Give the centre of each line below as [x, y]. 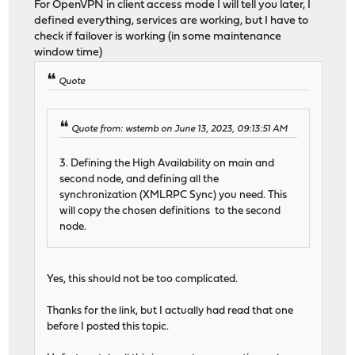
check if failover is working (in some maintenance [158, 37]
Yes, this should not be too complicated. [143, 280]
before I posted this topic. [108, 327]
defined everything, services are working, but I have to [172, 21]
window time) [69, 53]
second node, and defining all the [139, 180]
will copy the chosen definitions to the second [170, 212]
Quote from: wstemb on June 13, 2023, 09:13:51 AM [180, 130]
